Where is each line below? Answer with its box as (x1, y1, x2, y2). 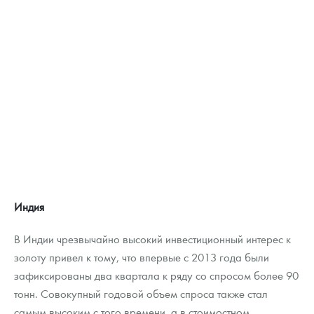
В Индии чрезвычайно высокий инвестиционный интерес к (14, 231, 291, 247)
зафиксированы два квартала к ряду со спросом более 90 (14, 268, 299, 283)
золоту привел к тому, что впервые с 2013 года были (14, 250, 269, 265)
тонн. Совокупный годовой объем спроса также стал (14, 286, 268, 301)
